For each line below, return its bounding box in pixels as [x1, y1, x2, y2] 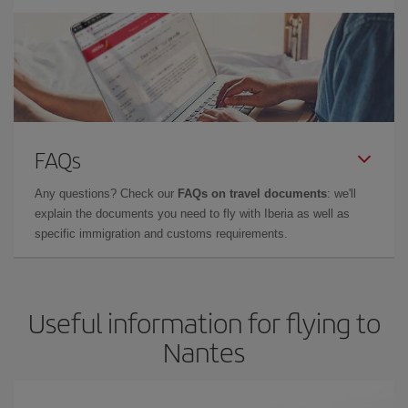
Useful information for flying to [27, 303, 381, 342]
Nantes [163, 332, 245, 371]
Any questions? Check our [35, 187, 178, 200]
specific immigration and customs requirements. [35, 227, 288, 240]
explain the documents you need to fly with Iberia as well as [35, 207, 350, 220]
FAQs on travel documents [178, 187, 327, 200]
